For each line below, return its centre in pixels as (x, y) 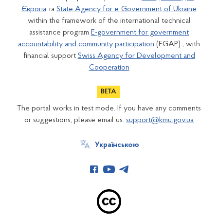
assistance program (60, 32)
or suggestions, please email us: (75, 120)
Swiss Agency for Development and (136, 56)
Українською (117, 145)
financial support (50, 56)
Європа (34, 9)
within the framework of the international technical (109, 21)
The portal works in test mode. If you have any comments (109, 108)
